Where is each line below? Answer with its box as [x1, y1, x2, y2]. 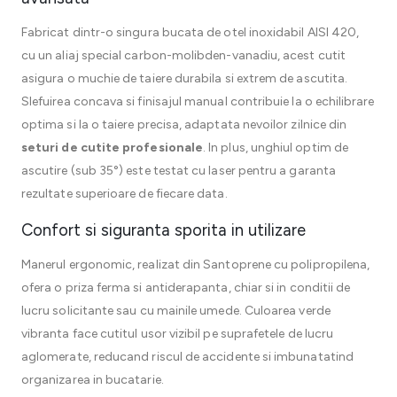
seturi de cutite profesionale [21, 140, 204, 155]
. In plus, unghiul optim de [203, 140, 348, 155]
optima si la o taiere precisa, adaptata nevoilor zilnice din [21, 117, 347, 132]
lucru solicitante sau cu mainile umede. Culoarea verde [21, 303, 331, 318]
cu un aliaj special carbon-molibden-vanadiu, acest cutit [21, 48, 346, 63]
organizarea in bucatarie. [21, 372, 164, 387]
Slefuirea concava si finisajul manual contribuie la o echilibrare [21, 94, 375, 109]
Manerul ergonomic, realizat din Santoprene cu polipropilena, [21, 257, 370, 272]
